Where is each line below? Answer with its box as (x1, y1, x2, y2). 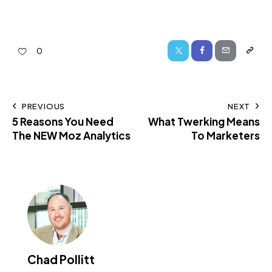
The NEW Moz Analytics (12, 128, 131, 142)
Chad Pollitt (27, 252, 95, 267)
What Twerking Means (148, 114, 260, 128)
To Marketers (191, 128, 260, 142)
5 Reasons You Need (12, 114, 114, 128)
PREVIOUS (21, 101, 66, 111)
